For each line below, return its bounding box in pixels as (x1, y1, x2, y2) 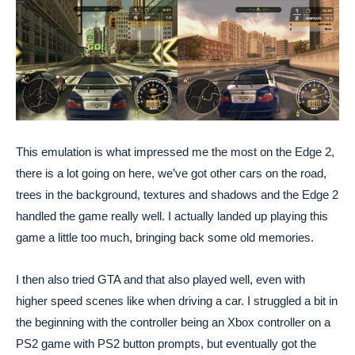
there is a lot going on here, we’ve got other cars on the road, (16, 166, 326, 181)
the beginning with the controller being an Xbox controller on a (16, 315, 330, 330)
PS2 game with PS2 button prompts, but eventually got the (16, 337, 316, 351)
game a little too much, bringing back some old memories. (16, 231, 314, 245)
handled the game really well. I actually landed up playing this (16, 209, 328, 223)
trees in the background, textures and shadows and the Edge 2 (16, 188, 338, 202)
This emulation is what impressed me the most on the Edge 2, (16, 145, 334, 159)
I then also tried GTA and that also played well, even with (16, 273, 305, 287)
